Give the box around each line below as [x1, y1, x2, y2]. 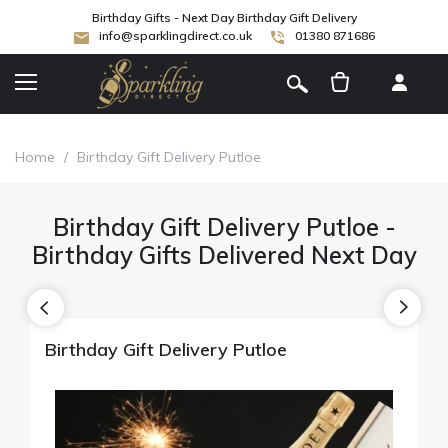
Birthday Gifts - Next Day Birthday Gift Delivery [91, 10, 357, 25]
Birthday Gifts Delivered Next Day [31, 239, 417, 270]
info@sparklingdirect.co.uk [98, 28, 252, 43]
